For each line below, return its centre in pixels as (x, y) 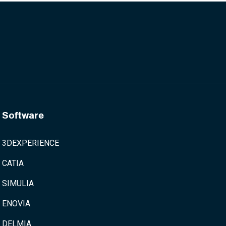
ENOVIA (16, 204)
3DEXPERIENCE (31, 143)
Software (23, 115)
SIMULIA (18, 183)
